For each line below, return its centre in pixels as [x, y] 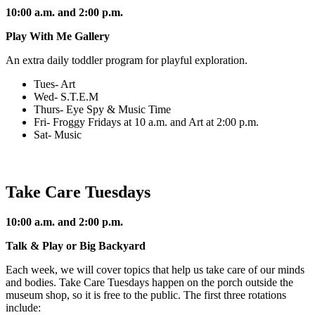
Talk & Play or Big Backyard [76, 245]
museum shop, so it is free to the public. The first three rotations [146, 295]
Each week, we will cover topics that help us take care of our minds [155, 269]
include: [25, 307]
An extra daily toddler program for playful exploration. [127, 60]
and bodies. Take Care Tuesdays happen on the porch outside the [149, 282]
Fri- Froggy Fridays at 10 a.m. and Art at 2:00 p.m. [146, 122]
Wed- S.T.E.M [66, 96]
